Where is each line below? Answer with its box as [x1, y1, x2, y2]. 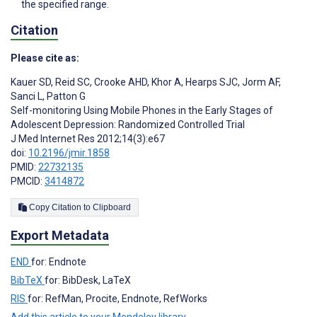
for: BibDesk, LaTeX [45, 274, 131, 286]
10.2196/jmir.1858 [28, 146, 110, 158]
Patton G [45, 90, 86, 102]
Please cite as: [11, 52, 79, 64]
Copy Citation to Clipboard [93, 202, 131, 212]
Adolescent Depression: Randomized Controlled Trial [11, 118, 245, 130]
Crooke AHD [92, 76, 147, 88]
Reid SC [53, 76, 90, 88]
